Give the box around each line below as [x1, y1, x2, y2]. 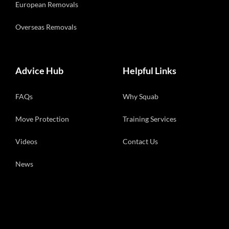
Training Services [123, 114, 176, 124]
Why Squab [123, 92, 158, 101]
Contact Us [123, 137, 158, 146]
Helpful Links [123, 65, 176, 77]
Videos [15, 137, 37, 146]
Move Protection [15, 114, 69, 124]
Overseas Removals [15, 22, 77, 32]
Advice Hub [15, 65, 63, 77]
